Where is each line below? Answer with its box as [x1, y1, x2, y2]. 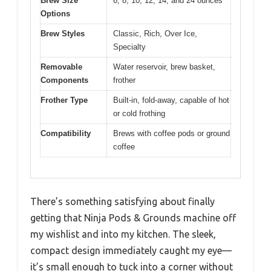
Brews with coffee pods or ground [113, 128, 230, 138]
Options [41, 8, 70, 18]
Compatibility [41, 128, 91, 138]
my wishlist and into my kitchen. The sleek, [30, 229, 216, 240]
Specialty [113, 42, 146, 51]
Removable [41, 62, 82, 71]
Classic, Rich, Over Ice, [113, 28, 197, 38]
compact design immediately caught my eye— [30, 245, 232, 256]
